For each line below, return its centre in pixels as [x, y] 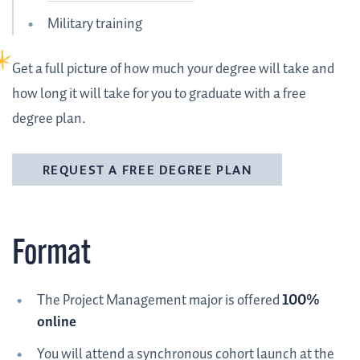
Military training [95, 25]
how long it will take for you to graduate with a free [159, 94]
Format [51, 256]
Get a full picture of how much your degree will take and [173, 70]
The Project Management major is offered [159, 300]
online [56, 322]
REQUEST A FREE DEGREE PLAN [147, 170]
